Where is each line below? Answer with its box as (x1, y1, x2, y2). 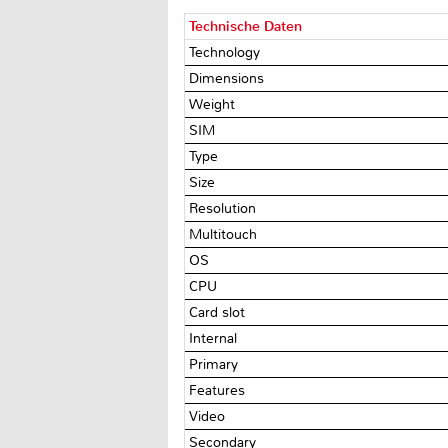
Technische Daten (189, 17, 303, 35)
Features (189, 381, 250, 399)
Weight (189, 95, 240, 113)
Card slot (189, 303, 250, 321)
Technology (189, 43, 265, 61)
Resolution (189, 199, 261, 217)
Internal (189, 329, 242, 347)
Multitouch (189, 225, 262, 243)
